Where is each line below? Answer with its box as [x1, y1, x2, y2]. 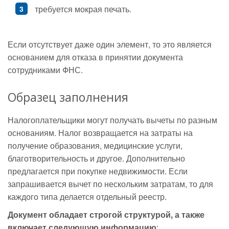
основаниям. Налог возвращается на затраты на [8, 127, 193, 139]
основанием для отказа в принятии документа [8, 51, 183, 63]
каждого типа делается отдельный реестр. [8, 191, 167, 202]
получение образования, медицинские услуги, [8, 140, 182, 151]
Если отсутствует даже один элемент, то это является [8, 38, 212, 50]
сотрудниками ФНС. [8, 64, 83, 76]
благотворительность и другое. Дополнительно [8, 152, 185, 164]
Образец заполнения [8, 89, 128, 105]
